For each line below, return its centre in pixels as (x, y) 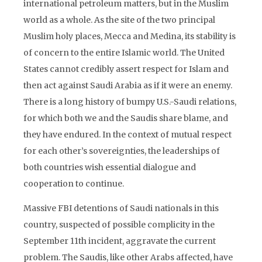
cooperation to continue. (74, 184)
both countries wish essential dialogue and (110, 167)
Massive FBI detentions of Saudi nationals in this (121, 208)
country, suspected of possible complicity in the (119, 225)
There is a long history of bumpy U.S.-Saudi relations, (130, 102)
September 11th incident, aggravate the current (120, 241)
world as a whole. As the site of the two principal (119, 20)
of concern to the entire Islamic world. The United (124, 53)
